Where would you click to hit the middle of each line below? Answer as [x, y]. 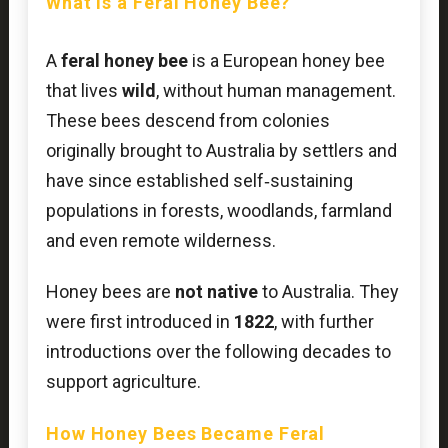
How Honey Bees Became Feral [185, 433]
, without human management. [275, 90]
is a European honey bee [286, 60]
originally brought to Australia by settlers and [221, 150]
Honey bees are [110, 292]
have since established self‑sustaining [199, 180]
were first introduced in [139, 322]
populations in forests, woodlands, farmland [218, 210]
